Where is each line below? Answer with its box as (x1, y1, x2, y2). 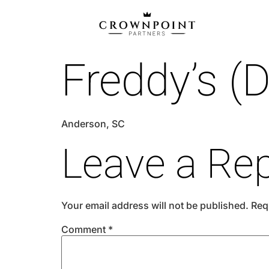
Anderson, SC (61, 118, 125, 130)
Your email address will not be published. (61, 199, 249, 211)
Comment (61, 223, 108, 235)
